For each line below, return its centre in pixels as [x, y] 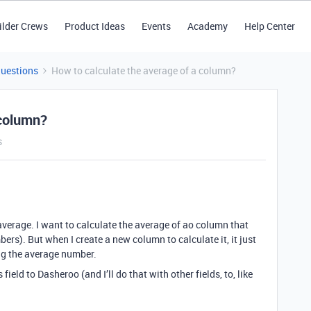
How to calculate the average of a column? [144, 70]
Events [156, 26]
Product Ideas [94, 26]
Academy [207, 26]
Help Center [269, 26]
